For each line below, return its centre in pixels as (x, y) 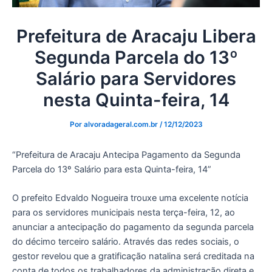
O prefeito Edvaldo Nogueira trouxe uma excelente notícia (130, 198)
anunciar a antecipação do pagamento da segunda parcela (133, 227)
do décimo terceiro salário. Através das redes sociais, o (126, 242)
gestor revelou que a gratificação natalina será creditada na (133, 257)
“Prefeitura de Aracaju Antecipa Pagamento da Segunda (126, 155)
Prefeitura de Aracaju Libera (136, 36)
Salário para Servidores (136, 78)
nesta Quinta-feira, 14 (136, 100)
